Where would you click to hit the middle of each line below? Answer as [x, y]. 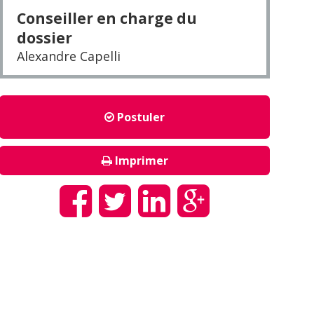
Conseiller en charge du [107, 18]
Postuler [139, 117]
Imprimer [140, 161]
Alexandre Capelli [69, 56]
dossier [45, 38]
